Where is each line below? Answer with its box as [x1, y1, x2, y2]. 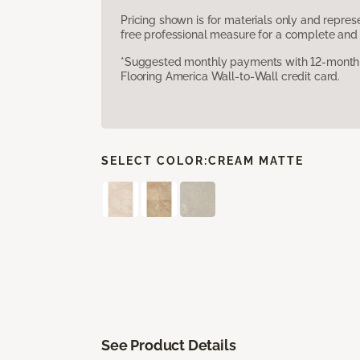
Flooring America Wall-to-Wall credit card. [121, 69, 341, 83]
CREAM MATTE [208, 153, 304, 167]
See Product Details [101, 336, 236, 354]
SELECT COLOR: [101, 153, 208, 167]
